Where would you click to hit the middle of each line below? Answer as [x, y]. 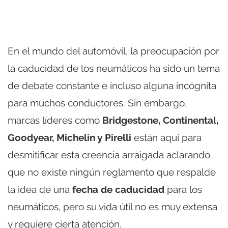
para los [183, 189]
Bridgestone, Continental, [160, 120]
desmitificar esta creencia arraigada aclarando [109, 154]
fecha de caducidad [118, 189]
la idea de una [40, 189]
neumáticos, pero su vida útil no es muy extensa [112, 206]
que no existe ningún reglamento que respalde [112, 172]
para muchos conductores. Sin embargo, [97, 103]
